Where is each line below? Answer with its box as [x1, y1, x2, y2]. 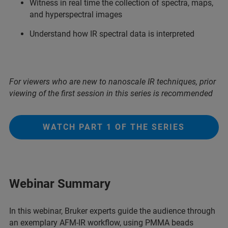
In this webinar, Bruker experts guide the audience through [9, 206, 215, 216]
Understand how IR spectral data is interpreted [30, 29, 194, 39]
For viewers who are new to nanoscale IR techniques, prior [9, 77, 216, 87]
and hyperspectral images [30, 10, 122, 19]
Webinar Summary [9, 177, 110, 191]
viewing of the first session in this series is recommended [9, 89, 213, 98]
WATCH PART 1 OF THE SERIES [43, 122, 185, 132]
